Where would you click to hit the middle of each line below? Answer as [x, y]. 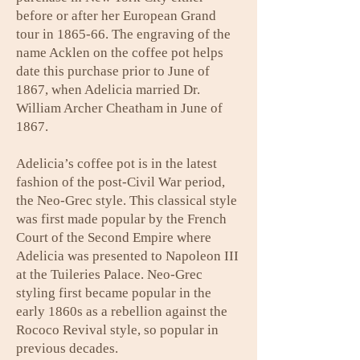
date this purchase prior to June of [113, 71]
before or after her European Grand [116, 16]
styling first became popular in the [114, 293]
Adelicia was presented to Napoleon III [127, 256]
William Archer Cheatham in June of [119, 108]
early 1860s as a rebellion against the [122, 311]
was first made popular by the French [121, 219]
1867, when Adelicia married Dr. [108, 90]
